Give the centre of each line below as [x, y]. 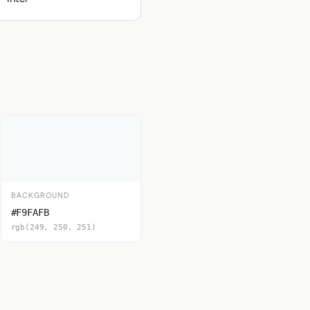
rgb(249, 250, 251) [53, 227]
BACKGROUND [40, 196]
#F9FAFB [30, 212]
